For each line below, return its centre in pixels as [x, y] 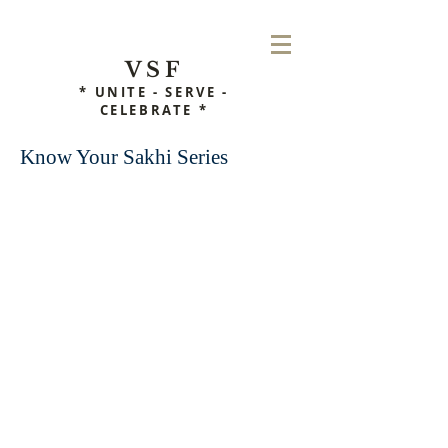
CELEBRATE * [154, 110]
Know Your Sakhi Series [124, 157]
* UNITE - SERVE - [154, 92]
